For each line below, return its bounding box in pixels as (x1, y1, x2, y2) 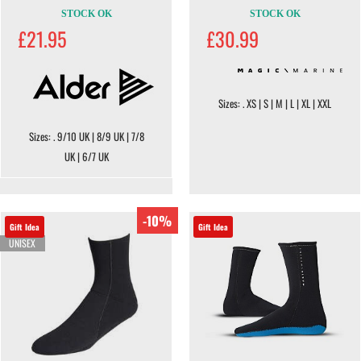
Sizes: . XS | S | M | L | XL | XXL (218, 95, 331, 111)
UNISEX (8, 235, 35, 250)
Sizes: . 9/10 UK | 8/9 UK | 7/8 (28, 128, 144, 144)
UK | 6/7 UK (64, 148, 109, 164)
